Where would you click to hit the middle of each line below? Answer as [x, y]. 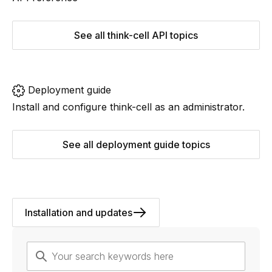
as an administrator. [198, 107]
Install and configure [61, 107]
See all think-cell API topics [136, 35]
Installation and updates [79, 212]
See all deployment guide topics [136, 144]
